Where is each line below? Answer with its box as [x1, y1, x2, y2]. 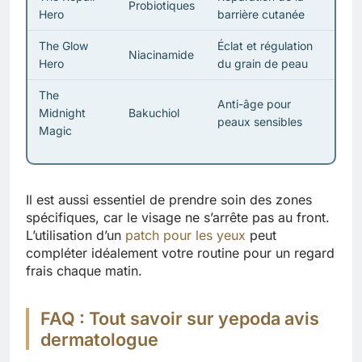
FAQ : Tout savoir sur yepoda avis [40, 307, 319, 329]
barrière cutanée [217, 7, 305, 22]
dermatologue [40, 328, 158, 350]
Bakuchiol [128, 106, 179, 120]
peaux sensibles [217, 115, 302, 129]
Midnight [38, 106, 86, 120]
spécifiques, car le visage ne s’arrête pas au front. [26, 208, 330, 225]
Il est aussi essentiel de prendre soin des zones [26, 191, 312, 208]
